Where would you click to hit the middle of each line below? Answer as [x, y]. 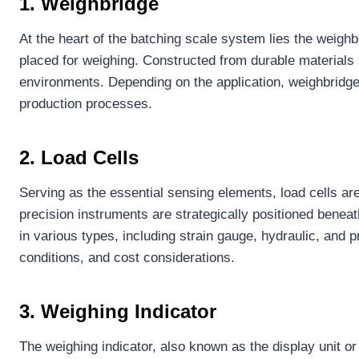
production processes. [86, 103]
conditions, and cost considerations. [127, 257]
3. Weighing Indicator [118, 311]
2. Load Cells [79, 157]
